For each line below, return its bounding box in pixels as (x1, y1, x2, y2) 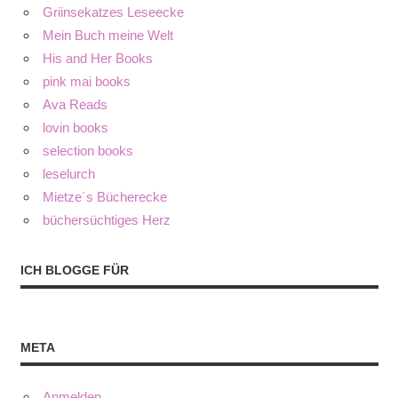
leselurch (43, 166, 95, 182)
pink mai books (43, 74, 131, 90)
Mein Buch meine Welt (43, 28, 173, 44)
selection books (43, 143, 133, 159)
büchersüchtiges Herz (43, 212, 171, 228)
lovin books (43, 120, 108, 136)
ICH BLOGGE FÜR (20, 263, 129, 278)
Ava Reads (43, 97, 107, 113)
